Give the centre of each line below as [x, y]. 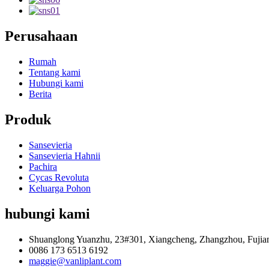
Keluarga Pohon [60, 188]
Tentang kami [55, 73]
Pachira [43, 166]
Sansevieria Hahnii [65, 156]
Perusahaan [41, 36]
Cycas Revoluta [59, 177]
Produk [28, 120]
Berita [40, 94]
